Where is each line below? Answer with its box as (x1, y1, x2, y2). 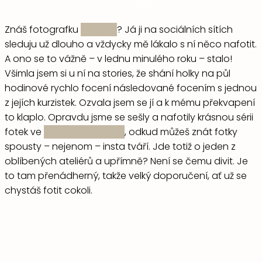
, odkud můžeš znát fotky (125, 125, 237, 139)
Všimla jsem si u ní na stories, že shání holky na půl (5, 66, 230, 80)
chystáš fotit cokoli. (5, 183, 92, 197)
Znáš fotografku (5, 22, 81, 36)
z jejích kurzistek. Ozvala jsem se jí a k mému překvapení (5, 95, 255, 109)
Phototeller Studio (44, 125, 125, 139)
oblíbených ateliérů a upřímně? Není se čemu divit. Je (5, 154, 248, 168)
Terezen (81, 22, 117, 36)
